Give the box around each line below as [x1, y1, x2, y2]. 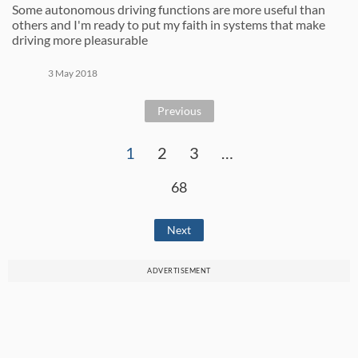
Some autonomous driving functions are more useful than [12, 2, 325, 18]
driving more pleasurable [12, 32, 148, 48]
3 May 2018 [48, 67, 97, 80]
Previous [157, 104, 201, 118]
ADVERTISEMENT [147, 266, 211, 276]
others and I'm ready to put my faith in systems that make [12, 17, 325, 33]
